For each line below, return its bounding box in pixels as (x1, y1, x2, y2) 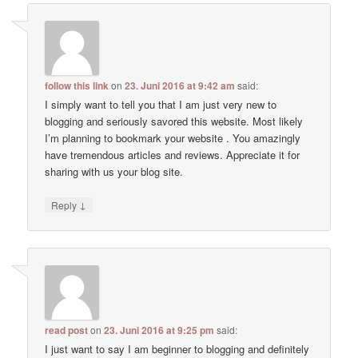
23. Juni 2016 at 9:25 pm (104, 323, 215, 338)
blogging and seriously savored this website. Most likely (45, 113, 304, 129)
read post (45, 323, 89, 338)
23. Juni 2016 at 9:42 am (125, 78, 236, 93)
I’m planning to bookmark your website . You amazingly (45, 129, 301, 145)
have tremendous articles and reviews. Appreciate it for (45, 146, 300, 162)
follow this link (45, 78, 109, 93)
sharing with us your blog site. (45, 163, 184, 179)
